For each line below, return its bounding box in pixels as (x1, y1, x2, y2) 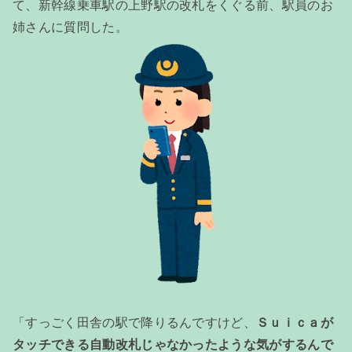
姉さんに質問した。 (13, 20, 128, 34)
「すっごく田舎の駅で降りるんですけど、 (13, 315, 257, 329)
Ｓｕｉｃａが (256, 315, 334, 329)
